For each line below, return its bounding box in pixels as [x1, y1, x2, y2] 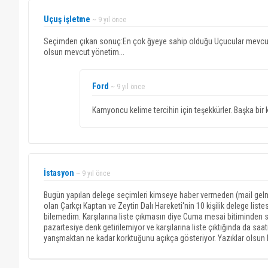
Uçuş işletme [44, 14, 90, 24]
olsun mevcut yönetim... [44, 47, 124, 57]
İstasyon [44, 168, 74, 178]
